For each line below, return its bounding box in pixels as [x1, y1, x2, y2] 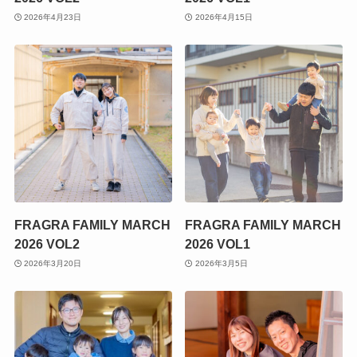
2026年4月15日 [194, 12, 253, 22]
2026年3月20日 [24, 258, 82, 268]
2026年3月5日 [194, 258, 248, 268]
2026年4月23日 [24, 12, 82, 22]
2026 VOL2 [14, 237, 80, 252]
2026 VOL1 [185, 237, 251, 252]
